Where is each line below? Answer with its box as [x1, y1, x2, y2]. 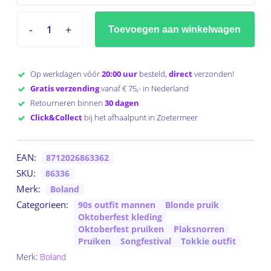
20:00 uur [101, 68, 137, 80]
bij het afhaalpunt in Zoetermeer [82, 112, 198, 123]
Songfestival [120, 235, 171, 247]
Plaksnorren [173, 223, 224, 235]
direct [168, 68, 192, 80]
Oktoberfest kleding [77, 211, 162, 223]
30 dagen [104, 97, 139, 109]
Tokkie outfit [180, 235, 236, 247]
